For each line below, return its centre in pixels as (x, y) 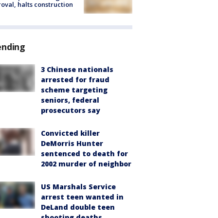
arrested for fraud (75, 80)
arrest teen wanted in (82, 197)
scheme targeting (74, 90)
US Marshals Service (78, 187)
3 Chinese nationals (77, 70)
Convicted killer (70, 133)
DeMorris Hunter (72, 144)
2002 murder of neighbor (86, 164)
